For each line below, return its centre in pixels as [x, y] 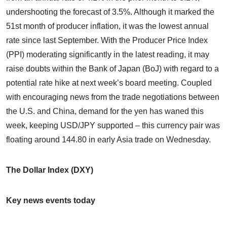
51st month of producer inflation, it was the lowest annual [107, 26]
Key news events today [51, 200]
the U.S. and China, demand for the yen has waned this [105, 111]
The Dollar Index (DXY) [50, 170]
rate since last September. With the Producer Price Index [107, 40]
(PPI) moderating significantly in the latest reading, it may [108, 54]
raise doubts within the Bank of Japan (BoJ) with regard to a [112, 68]
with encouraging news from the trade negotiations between [113, 97]
